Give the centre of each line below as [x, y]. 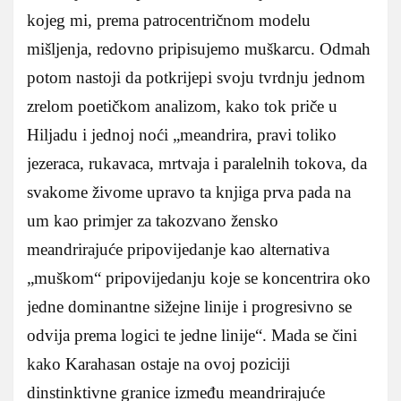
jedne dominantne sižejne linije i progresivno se [189, 306]
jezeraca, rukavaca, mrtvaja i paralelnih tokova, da [197, 163]
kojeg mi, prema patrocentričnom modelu [169, 20]
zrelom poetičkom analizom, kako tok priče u [182, 106]
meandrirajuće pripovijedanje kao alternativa [178, 249]
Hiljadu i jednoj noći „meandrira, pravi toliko [182, 134]
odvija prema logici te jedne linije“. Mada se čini [192, 335]
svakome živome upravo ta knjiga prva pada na [189, 192]
